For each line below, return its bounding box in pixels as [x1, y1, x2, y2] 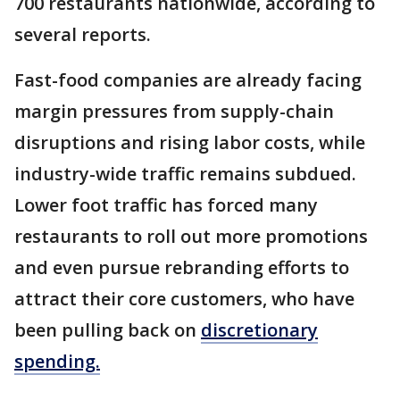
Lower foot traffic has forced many [14, 193, 318, 218]
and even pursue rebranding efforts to [14, 255, 349, 280]
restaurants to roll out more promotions [14, 224, 368, 249]
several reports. [14, 22, 155, 47]
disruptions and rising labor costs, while [14, 130, 365, 155]
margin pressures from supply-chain [14, 99, 334, 124]
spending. [14, 349, 100, 374]
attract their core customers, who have [14, 287, 354, 312]
